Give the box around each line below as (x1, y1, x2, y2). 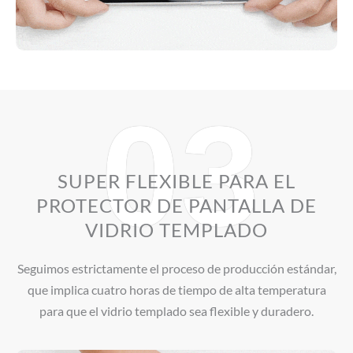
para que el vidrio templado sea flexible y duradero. (39, 303, 314, 318)
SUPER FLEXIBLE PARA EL (58, 169, 295, 192)
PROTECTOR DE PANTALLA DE (36, 193, 317, 217)
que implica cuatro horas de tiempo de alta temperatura (27, 281, 326, 297)
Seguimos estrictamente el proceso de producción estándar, (17, 260, 336, 276)
